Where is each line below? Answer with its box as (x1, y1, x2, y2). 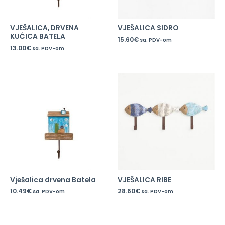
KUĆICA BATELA (10, 32, 65, 42)
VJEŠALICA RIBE (118, 175, 171, 185)
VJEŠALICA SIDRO (118, 23, 178, 33)
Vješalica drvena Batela (10, 175, 96, 185)
